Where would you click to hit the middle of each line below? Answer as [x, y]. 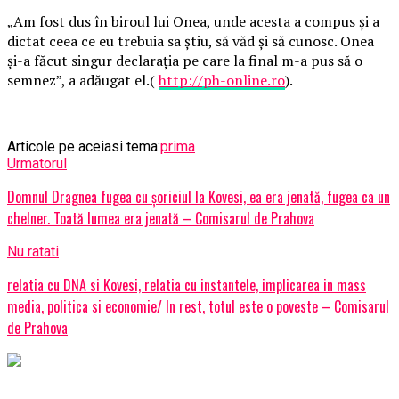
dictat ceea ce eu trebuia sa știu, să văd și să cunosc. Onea [191, 41]
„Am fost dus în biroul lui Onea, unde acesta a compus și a [193, 21]
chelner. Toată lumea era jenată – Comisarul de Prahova [161, 218]
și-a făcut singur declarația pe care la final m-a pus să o [185, 60]
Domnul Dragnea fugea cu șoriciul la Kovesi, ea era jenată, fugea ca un [199, 196]
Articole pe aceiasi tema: [84, 146]
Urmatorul [37, 163]
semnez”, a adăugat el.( [83, 80]
